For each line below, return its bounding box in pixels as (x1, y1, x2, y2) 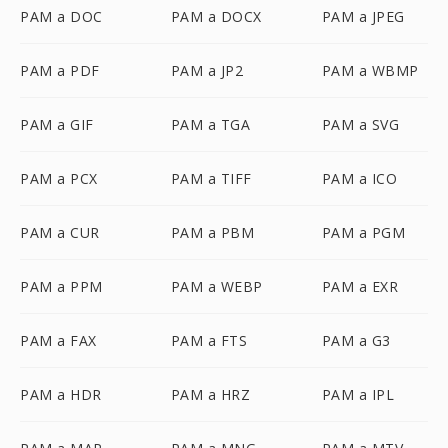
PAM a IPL (321, 385, 395, 404)
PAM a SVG (321, 115, 400, 134)
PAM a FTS (170, 331, 248, 350)
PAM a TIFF (170, 169, 252, 188)
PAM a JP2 (170, 61, 244, 80)
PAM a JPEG (321, 7, 405, 26)
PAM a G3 (321, 331, 391, 350)
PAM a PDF (20, 61, 100, 80)
